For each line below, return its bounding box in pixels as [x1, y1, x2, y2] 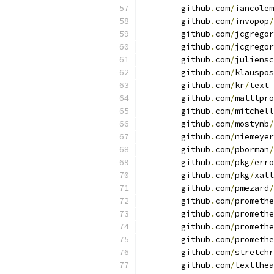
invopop [235, 16, 269, 26]
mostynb [235, 119, 269, 129]
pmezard [235, 183, 269, 193]
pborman [235, 144, 269, 155]
